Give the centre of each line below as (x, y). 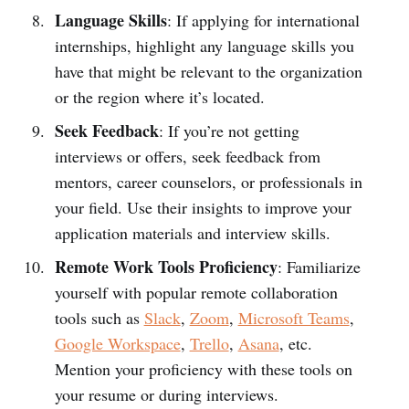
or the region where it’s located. (159, 96)
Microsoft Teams (294, 317)
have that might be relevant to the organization (208, 71)
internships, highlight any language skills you (204, 45)
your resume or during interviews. (166, 394)
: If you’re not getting (229, 130)
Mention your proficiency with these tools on (203, 368)
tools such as (99, 317)
